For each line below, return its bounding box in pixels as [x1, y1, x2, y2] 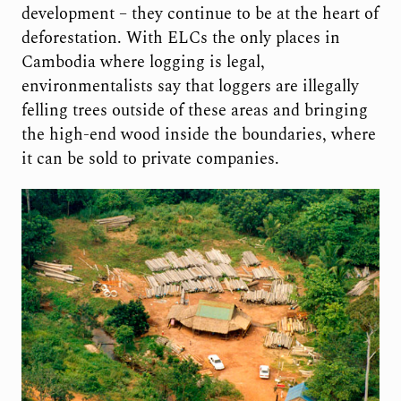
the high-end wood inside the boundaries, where [21, 123, 376, 148]
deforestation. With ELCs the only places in [21, 26, 340, 51]
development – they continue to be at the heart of [21, 2, 379, 27]
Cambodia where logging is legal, [21, 50, 265, 75]
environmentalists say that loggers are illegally [21, 74, 359, 99]
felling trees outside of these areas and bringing [21, 98, 368, 124]
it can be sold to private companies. [21, 147, 279, 172]
